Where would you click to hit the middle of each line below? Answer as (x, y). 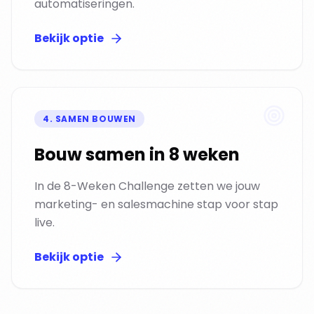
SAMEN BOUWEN (96, 119)
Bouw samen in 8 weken (137, 155)
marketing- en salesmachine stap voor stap (156, 204)
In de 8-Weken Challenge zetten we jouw (147, 186)
